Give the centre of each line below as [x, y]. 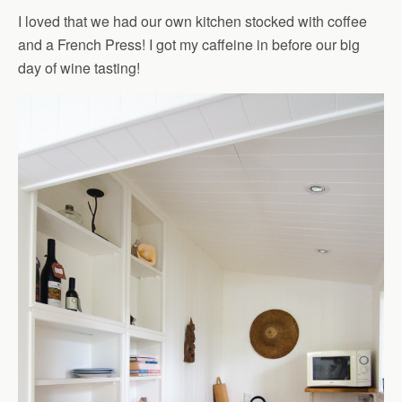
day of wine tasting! [79, 68]
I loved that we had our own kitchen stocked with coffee [192, 22]
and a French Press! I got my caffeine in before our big [189, 45]
